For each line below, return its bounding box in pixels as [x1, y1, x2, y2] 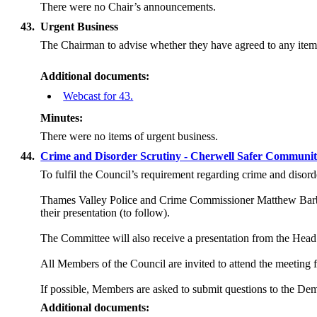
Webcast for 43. [63, 90, 134, 102]
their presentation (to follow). [40, 207, 171, 219]
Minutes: [40, 112, 83, 124]
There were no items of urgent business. [40, 130, 219, 142]
